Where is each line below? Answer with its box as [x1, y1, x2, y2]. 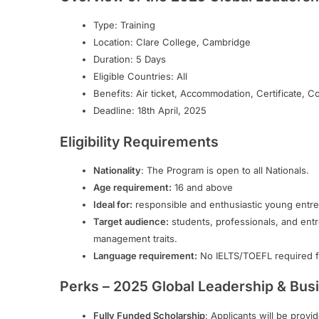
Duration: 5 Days [93, 53, 166, 66]
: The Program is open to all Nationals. [140, 164, 309, 176]
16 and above [171, 181, 233, 193]
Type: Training [93, 19, 155, 31]
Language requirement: [93, 249, 197, 261]
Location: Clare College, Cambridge [93, 36, 251, 48]
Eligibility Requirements [60, 132, 219, 150]
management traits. [93, 232, 177, 244]
